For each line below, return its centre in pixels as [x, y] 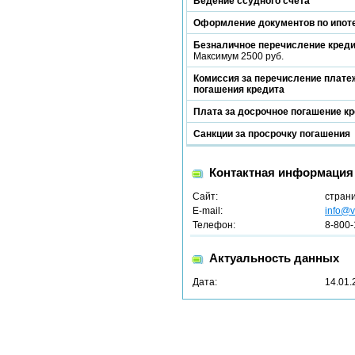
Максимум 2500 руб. [239, 56]
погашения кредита [239, 90]
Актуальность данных [274, 258]
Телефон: [214, 225]
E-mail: [208, 211]
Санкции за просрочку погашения [272, 134]
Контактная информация [281, 172]
